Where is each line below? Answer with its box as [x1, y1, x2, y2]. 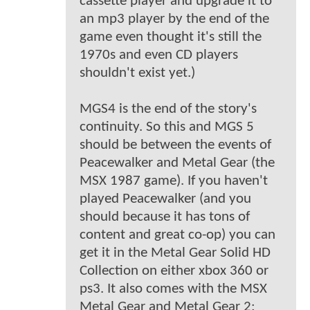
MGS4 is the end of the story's [80, 101, 257, 116]
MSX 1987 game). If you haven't [80, 173, 268, 188]
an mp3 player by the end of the [80, 11, 269, 26]
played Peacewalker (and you [80, 191, 251, 206]
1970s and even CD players [80, 47, 238, 62]
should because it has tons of [80, 209, 250, 224]
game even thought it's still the [80, 29, 262, 44]
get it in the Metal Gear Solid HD [80, 245, 271, 260]
